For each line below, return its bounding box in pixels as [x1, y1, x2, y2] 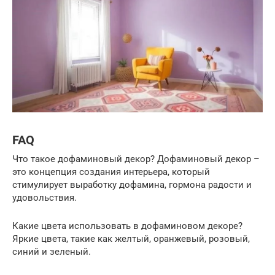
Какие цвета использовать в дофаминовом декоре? [12, 220, 242, 232]
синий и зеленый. [12, 246, 91, 258]
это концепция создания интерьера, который [12, 166, 210, 178]
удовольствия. [12, 192, 77, 204]
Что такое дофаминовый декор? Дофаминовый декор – [12, 153, 260, 165]
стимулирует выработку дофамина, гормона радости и [12, 179, 252, 191]
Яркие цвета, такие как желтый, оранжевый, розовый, [12, 233, 250, 245]
